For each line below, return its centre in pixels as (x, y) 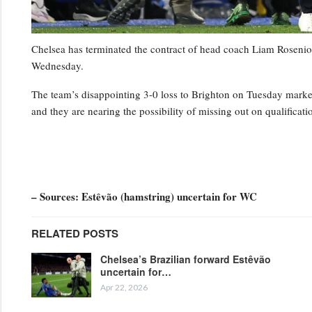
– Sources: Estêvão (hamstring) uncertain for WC (144, 196)
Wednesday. (57, 65)
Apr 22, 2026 (124, 287)
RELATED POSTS (75, 233)
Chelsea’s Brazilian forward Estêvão (185, 259)
